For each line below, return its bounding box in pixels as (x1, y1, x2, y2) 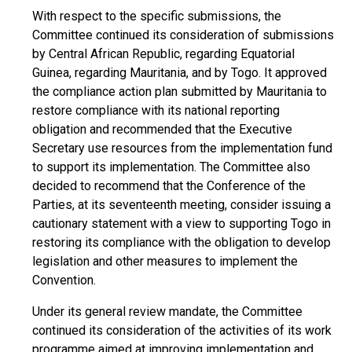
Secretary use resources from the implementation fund (32, 141, 332, 156)
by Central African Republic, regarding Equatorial (32, 46, 295, 61)
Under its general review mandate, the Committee (32, 304, 302, 319)
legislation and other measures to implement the (32, 254, 298, 269)
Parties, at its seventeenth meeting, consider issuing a (32, 197, 331, 212)
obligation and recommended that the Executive (32, 122, 292, 137)
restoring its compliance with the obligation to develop (32, 235, 331, 250)
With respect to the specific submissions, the (32, 9, 281, 24)
